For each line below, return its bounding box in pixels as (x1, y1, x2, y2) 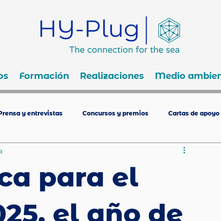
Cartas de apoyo (168, 109, 220, 117)
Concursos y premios (82, 109, 148, 117)
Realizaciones (80, 71, 144, 81)
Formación (19, 71, 69, 81)
